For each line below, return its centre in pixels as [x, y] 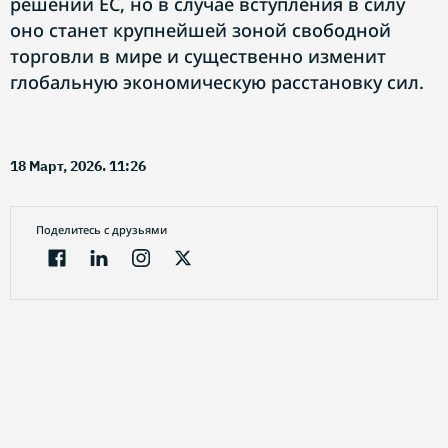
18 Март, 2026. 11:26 [78, 166]
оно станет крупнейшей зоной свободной [200, 30]
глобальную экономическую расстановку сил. [217, 82]
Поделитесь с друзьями [101, 229]
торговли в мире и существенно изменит [198, 56]
